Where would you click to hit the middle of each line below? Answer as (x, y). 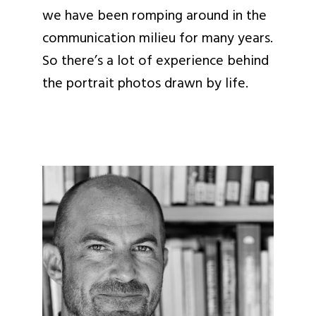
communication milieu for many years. (158, 39)
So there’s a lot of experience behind (156, 61)
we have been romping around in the (154, 16)
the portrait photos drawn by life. (145, 84)
